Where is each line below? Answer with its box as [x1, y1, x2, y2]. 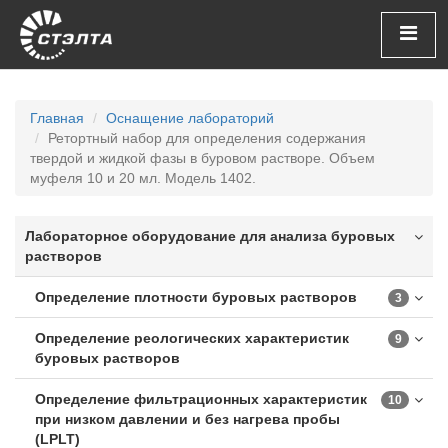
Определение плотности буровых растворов [35, 289, 357, 305]
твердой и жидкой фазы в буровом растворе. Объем [30, 150, 375, 166]
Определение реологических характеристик [35, 330, 349, 346]
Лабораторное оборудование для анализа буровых [25, 228, 395, 244]
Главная [30, 110, 84, 126]
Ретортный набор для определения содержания [48, 130, 366, 146]
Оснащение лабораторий [106, 110, 274, 126]
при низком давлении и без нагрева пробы [35, 411, 340, 427]
